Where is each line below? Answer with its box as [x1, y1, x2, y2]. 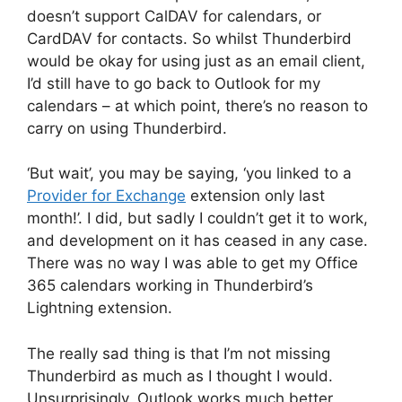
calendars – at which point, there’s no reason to [27, 96, 368, 115]
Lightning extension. [27, 299, 172, 318]
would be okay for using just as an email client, [27, 51, 365, 70]
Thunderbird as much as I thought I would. [27, 366, 333, 385]
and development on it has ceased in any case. [27, 232, 368, 250]
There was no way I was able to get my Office [27, 254, 358, 273]
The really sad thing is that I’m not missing [27, 344, 330, 363]
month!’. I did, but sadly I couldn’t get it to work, [27, 209, 368, 228]
